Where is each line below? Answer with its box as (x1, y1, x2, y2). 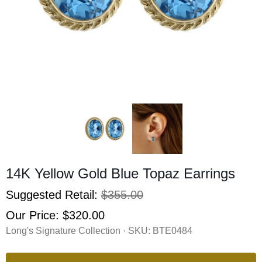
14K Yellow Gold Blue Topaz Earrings (6, 165, 235, 181)
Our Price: (6, 208, 63, 222)
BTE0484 (153, 225, 192, 236)
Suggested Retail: (6, 188, 101, 201)
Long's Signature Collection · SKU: (6, 225, 153, 236)
